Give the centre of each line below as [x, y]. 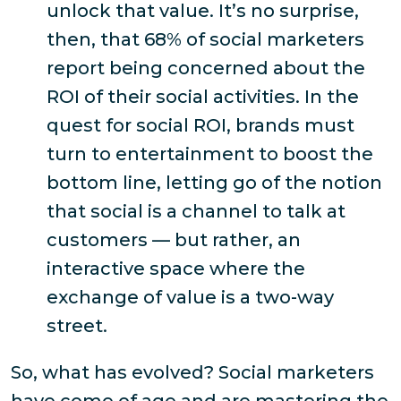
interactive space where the [176, 269]
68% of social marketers [254, 40]
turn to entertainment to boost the [210, 154]
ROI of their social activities [171, 97]
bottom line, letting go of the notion [214, 183]
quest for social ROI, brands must [200, 126]
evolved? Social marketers [251, 373]
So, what [52, 373]
